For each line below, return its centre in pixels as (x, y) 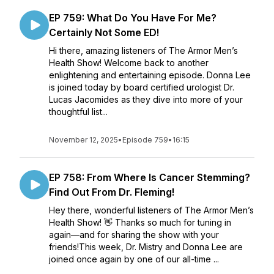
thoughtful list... (78, 112)
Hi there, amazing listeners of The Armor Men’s (143, 50)
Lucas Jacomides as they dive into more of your (146, 99)
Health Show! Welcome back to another (129, 63)
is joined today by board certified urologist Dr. (142, 87)
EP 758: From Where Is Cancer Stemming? (150, 177)
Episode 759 (145, 140)
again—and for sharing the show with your (134, 235)
